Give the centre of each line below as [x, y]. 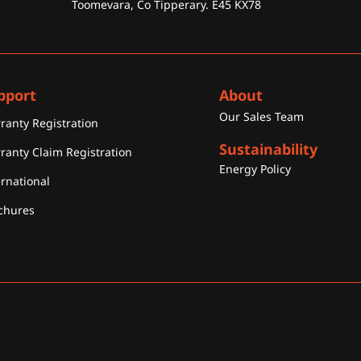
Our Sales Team [261, 116]
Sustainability [268, 149]
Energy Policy [255, 168]
